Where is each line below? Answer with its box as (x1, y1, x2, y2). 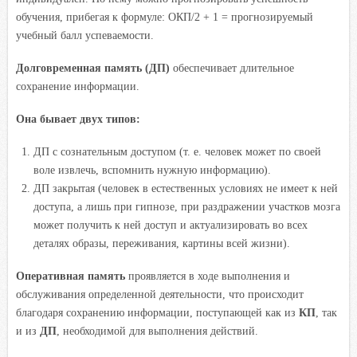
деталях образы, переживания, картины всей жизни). (33, 237, 290, 249)
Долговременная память (16, 61, 142, 74)
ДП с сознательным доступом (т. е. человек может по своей (33, 145, 321, 158)
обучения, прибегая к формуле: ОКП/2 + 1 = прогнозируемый (16, 10, 313, 23)
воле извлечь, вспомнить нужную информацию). (33, 163, 271, 176)
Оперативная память (16, 269, 125, 282)
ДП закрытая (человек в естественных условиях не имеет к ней (33, 182, 338, 194)
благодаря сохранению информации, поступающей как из (16, 306, 296, 319)
